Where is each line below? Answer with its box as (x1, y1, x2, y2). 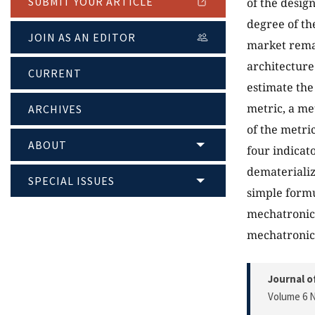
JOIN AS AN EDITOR (28, 30, 136, 45)
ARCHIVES (28, 102, 82, 117)
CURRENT (28, 66, 82, 81)
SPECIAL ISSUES (28, 174, 115, 188)
